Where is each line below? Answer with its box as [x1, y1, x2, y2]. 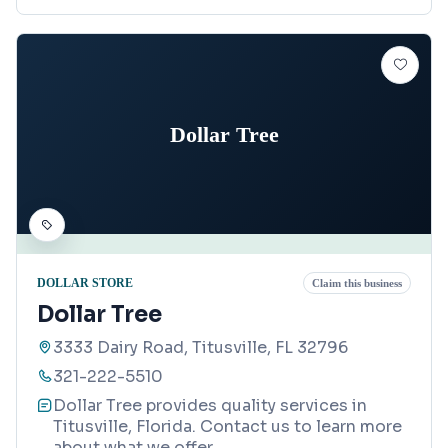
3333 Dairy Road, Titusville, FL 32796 [53, 337, 348, 359]
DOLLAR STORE [37, 275, 133, 290]
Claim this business [312, 277, 402, 290]
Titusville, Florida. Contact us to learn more [53, 416, 402, 438]
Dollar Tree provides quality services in [53, 395, 367, 417]
